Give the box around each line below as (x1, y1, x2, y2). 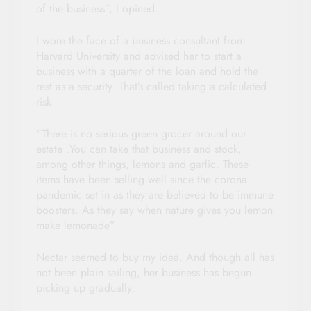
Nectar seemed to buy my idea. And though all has (36, 249, 274, 265)
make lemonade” (36, 217, 115, 233)
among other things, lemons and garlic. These (36, 155, 249, 172)
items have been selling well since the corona (36, 171, 247, 187)
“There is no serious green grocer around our (36, 125, 246, 142)
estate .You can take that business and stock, (36, 140, 242, 157)
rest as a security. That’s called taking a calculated (36, 78, 267, 94)
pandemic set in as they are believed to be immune (36, 186, 274, 203)
